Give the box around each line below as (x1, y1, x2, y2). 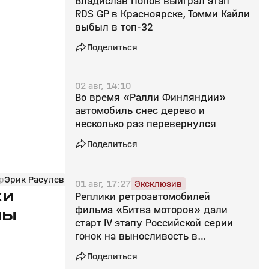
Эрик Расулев (4, 174, 64, 186)
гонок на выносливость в (75, 230, 198, 243)
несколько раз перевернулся (75, 118, 216, 130)
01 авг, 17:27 (75, 178, 131, 189)
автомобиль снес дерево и (75, 104, 205, 117)
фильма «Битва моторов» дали (75, 204, 228, 216)
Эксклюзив (134, 178, 182, 189)
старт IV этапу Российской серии (75, 217, 233, 229)
